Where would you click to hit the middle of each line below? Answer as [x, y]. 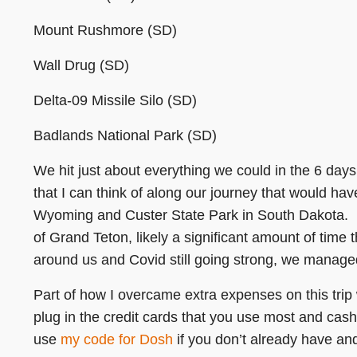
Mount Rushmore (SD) [105, 30]
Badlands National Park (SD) [125, 135]
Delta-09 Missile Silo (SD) [115, 100]
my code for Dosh [117, 339]
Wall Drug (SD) [81, 65]
